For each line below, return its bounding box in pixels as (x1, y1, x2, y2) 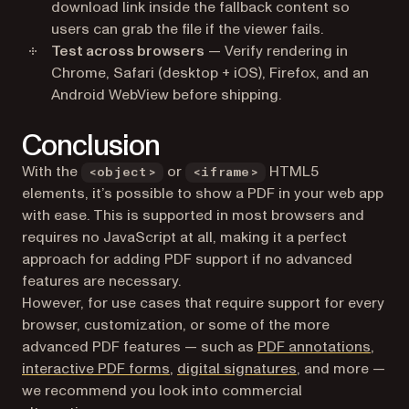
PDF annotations (257, 337, 371, 357)
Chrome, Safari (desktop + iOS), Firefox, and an (51, 63, 369, 83)
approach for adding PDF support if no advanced (22, 249, 352, 269)
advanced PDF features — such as (22, 337, 257, 357)
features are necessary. (22, 271, 181, 291)
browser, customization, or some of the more (22, 315, 330, 335)
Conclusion (22, 126, 161, 166)
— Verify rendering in (204, 41, 348, 61)
